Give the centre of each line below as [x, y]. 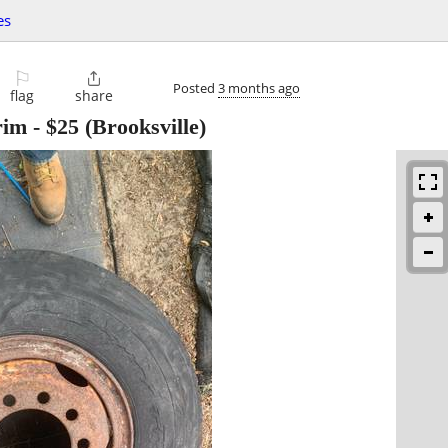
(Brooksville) [142, 127]
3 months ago [259, 87]
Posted [195, 87]
